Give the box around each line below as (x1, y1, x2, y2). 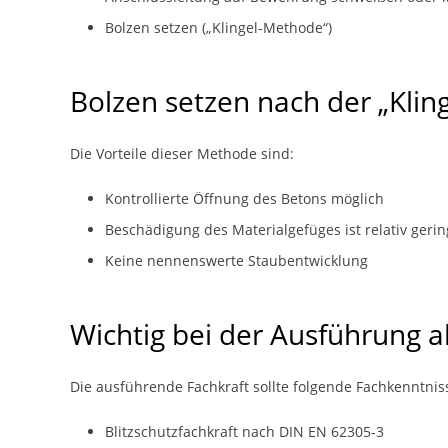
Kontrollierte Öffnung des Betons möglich (105, 189, 384, 208)
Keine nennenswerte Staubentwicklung (105, 251, 368, 270)
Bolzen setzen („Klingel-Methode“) (105, 18, 332, 37)
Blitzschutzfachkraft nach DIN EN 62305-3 (105, 422, 384, 441)
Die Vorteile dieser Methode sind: (70, 144, 294, 163)
